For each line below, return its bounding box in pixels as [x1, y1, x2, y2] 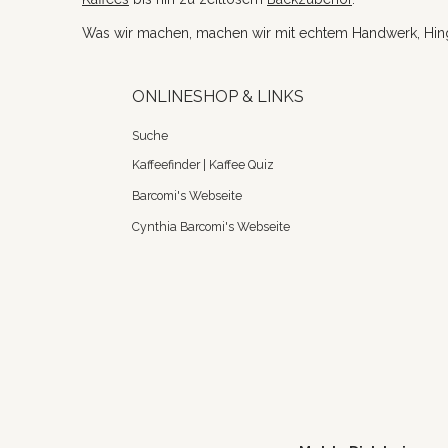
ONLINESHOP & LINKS [132, 87, 305, 107]
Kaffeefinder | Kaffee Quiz [132, 158, 275, 174]
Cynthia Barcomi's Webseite [132, 218, 291, 234]
